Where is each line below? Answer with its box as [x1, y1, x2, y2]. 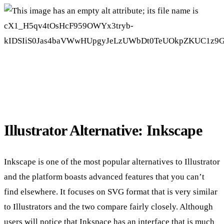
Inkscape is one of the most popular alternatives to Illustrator [4, 157, 220, 167]
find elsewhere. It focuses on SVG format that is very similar [4, 187, 217, 197]
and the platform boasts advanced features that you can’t [4, 172, 204, 182]
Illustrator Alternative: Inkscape [4, 121, 206, 139]
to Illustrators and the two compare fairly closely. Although [4, 202, 213, 212]
